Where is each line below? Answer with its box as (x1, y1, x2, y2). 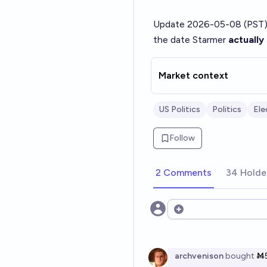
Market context (159, 70, 228, 81)
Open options (172, 209, 232, 221)
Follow (170, 133, 195, 143)
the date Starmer (153, 34, 228, 45)
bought (223, 251, 254, 261)
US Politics (159, 104, 200, 114)
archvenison (175, 251, 223, 261)
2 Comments (156, 167, 212, 178)
